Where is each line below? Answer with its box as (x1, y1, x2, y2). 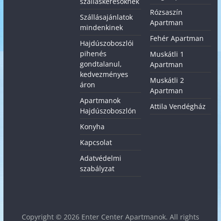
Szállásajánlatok (80, 12, 133, 22)
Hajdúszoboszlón (80, 106, 137, 116)
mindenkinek (80, 23, 123, 33)
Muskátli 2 (150, 75, 184, 85)
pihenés (80, 49, 107, 59)
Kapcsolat (80, 138, 112, 147)
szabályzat (80, 164, 115, 174)
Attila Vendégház (150, 102, 206, 111)
